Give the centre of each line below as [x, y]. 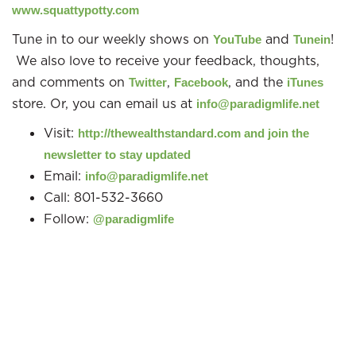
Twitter [148, 82]
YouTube [237, 39]
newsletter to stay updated [117, 155]
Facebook [201, 82]
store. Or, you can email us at [104, 103]
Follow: [68, 219]
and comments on [70, 82]
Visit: [61, 133]
